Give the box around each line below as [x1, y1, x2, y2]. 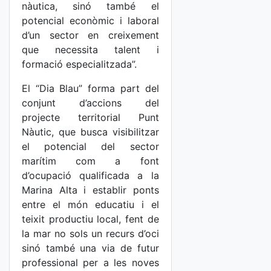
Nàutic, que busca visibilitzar [22, 126, 159, 138]
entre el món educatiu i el [22, 198, 159, 211]
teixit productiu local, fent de [22, 213, 159, 225]
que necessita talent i [22, 44, 159, 56]
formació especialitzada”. [22, 58, 137, 70]
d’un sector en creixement [22, 29, 159, 41]
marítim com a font [22, 155, 159, 167]
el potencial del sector [22, 140, 159, 152]
